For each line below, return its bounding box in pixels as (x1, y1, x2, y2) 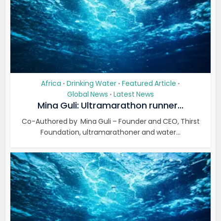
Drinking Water (67, 78, 116, 88)
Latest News (113, 89, 154, 99)
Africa (41, 78, 61, 88)
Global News (67, 89, 108, 99)
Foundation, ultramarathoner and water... (40, 127, 181, 137)
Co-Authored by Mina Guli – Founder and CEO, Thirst (21, 116, 200, 126)
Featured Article (122, 78, 176, 88)
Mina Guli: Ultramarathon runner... (37, 99, 184, 111)
